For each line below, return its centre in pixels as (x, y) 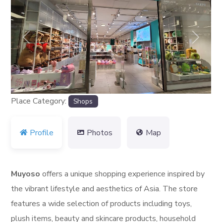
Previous (41, 44)
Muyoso (26, 174)
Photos (100, 133)
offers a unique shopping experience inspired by (123, 174)
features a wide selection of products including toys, (102, 204)
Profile (42, 133)
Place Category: (40, 101)
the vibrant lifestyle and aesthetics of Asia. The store (105, 189)
